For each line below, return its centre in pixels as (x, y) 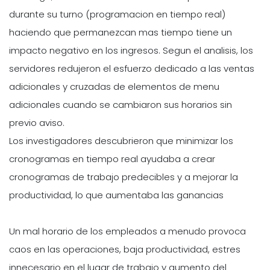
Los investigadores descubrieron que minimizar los (121, 140)
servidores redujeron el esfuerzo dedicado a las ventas (132, 68)
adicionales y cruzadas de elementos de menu (114, 86)
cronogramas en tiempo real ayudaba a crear (112, 159)
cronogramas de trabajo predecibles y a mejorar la (124, 177)
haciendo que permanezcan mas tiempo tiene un (121, 32)
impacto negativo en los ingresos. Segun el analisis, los (131, 50)
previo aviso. (37, 122)
